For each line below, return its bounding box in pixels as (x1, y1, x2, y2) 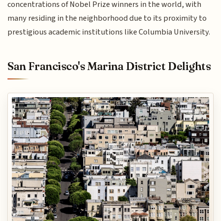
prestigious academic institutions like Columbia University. (7, 26, 211, 38)
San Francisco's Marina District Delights (7, 59, 211, 74)
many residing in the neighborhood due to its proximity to (7, 12, 207, 25)
